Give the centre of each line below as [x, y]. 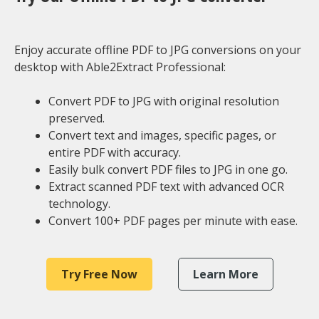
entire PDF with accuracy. [115, 152]
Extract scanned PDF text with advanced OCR [166, 187]
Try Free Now [99, 274]
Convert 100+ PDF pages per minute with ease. [173, 221]
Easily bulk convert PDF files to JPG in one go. [168, 169]
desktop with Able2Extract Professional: [120, 67]
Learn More [225, 274]
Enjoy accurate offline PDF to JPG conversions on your [158, 50]
